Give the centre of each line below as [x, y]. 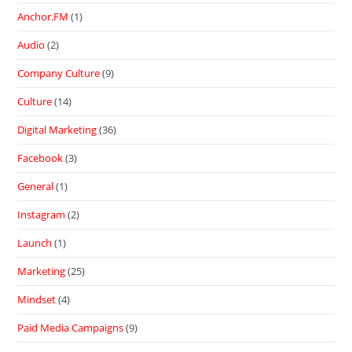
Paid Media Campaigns [71, 328]
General [36, 187]
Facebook [40, 158]
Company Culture [59, 73]
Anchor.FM [43, 17]
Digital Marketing [57, 130]
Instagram [42, 215]
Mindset [37, 300]
